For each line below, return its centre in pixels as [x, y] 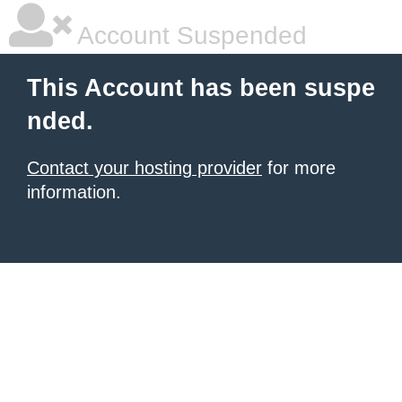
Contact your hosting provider [144, 168]
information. [74, 192]
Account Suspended [189, 35]
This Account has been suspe [201, 88]
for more [299, 168]
